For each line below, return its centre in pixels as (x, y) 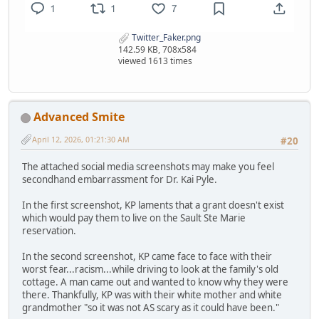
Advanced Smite (79, 117)
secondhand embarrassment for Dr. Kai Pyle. (120, 179)
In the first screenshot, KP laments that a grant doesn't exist (153, 205)
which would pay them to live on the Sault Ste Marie (134, 218)
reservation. (49, 230)
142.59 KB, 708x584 (157, 50)
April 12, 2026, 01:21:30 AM (81, 139)
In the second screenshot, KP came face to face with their (147, 256)
